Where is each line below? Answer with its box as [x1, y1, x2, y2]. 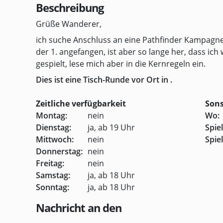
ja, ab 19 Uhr [86, 122, 135, 133]
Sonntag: [36, 182, 69, 193]
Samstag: [36, 170, 70, 181]
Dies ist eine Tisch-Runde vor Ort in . [36, 74, 172, 85]
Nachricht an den [36, 200, 121, 215]
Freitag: [36, 158, 64, 169]
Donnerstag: [36, 146, 83, 157]
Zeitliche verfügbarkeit [36, 98, 126, 109]
